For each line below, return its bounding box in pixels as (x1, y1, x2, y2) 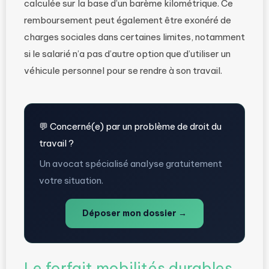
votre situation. (39, 175, 103, 186)
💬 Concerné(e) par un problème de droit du (39, 121, 222, 132)
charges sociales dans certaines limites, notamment (24, 31, 245, 43)
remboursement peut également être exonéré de (24, 14, 231, 26)
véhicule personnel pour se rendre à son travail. (24, 65, 222, 76)
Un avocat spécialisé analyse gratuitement (39, 158, 222, 169)
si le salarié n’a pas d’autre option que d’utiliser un (24, 48, 231, 59)
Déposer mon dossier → (82, 208, 187, 219)
